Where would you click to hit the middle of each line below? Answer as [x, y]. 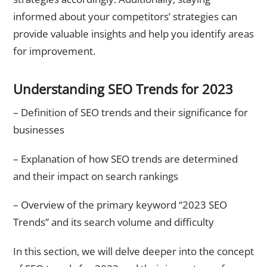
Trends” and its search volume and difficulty [114, 222]
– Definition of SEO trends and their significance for [131, 113]
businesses [39, 130]
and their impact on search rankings [96, 176]
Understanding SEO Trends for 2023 [123, 89]
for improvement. [54, 51]
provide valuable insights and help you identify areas [133, 34]
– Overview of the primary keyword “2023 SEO [120, 205]
